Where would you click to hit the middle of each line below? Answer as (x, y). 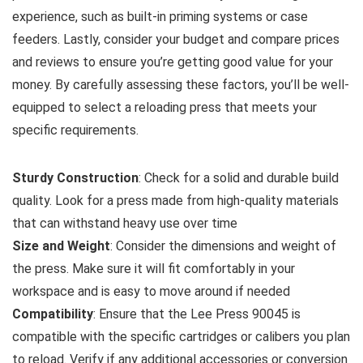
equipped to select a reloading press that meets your (164, 107)
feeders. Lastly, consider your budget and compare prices (176, 39)
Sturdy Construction (75, 177)
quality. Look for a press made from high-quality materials (175, 200)
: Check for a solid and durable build (239, 177)
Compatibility (53, 314)
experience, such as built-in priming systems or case (160, 16)
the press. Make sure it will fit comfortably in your (154, 268)
